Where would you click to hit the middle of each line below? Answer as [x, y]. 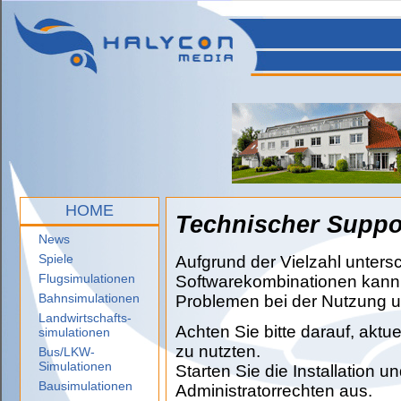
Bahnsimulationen [89, 298]
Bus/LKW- [67, 352]
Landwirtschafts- [85, 318]
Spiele [56, 259]
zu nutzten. [220, 351]
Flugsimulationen [87, 278]
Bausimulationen [85, 386]
